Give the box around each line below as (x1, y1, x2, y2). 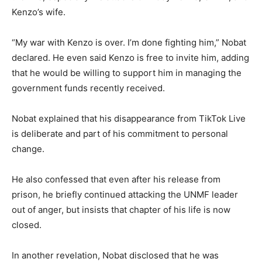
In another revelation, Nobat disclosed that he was (12, 249, 219, 261)
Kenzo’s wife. (12, 6, 65, 18)
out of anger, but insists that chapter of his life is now (12, 204, 230, 215)
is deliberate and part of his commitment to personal (12, 127, 228, 139)
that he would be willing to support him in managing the (12, 67, 242, 78)
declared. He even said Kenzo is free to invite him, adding (12, 51, 249, 63)
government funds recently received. (12, 82, 165, 94)
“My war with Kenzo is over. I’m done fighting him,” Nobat (12, 36, 246, 48)
